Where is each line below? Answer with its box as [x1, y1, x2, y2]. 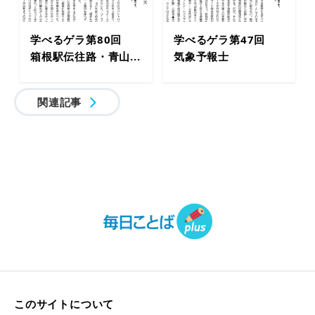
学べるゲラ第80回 [30, 32, 133, 46]
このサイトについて [14, 296, 115, 311]
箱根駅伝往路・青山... [30, 49, 141, 63]
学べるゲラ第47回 [174, 32, 276, 46]
